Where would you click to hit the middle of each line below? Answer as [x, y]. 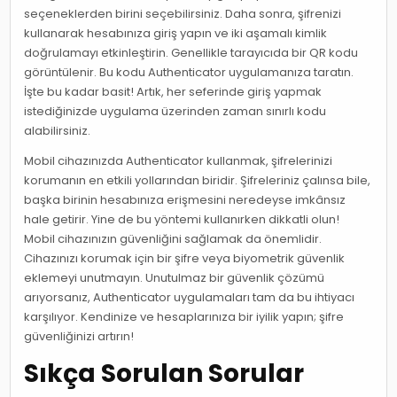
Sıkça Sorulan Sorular [164, 373]
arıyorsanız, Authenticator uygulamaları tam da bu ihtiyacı [190, 297]
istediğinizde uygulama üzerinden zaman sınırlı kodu [175, 111]
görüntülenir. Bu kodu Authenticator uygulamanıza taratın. [189, 72]
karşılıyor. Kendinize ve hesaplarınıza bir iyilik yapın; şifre [184, 316]
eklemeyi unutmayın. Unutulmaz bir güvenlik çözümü [175, 277]
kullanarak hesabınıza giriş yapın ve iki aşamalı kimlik [176, 33]
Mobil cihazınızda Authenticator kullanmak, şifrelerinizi [179, 160]
